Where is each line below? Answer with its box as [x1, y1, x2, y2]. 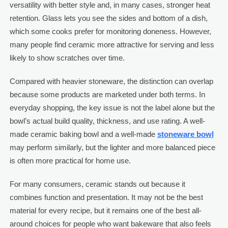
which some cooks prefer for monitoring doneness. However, [9, 26, 211, 36]
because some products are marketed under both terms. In [9, 90, 205, 99]
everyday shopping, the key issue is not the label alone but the [9, 103, 215, 112]
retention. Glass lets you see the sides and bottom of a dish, [9, 13, 208, 22]
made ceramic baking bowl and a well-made [9, 129, 157, 138]
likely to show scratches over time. [9, 53, 125, 62]
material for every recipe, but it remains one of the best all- [9, 206, 202, 215]
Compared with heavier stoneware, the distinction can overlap [9, 76, 213, 85]
